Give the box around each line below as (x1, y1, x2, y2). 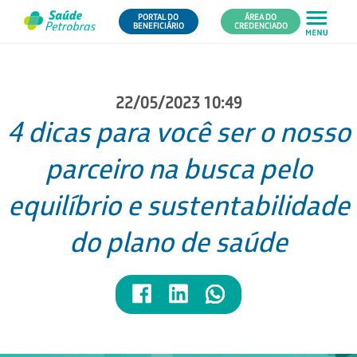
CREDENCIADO (233, 21, 288, 31)
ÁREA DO (245, 12, 277, 22)
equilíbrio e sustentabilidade (7, 186, 350, 222)
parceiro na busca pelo (45, 149, 312, 186)
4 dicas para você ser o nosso (6, 112, 351, 149)
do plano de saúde (69, 222, 288, 259)
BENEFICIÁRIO (132, 21, 184, 31)
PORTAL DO (138, 12, 178, 22)
